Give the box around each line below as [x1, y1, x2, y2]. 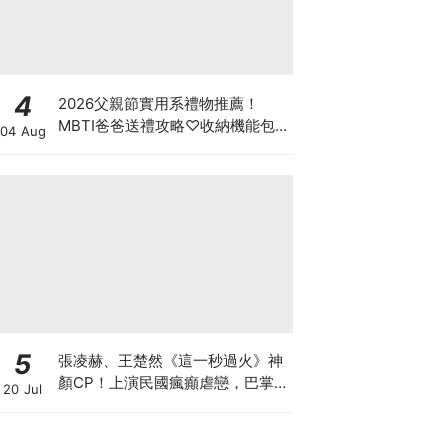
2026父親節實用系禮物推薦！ [57, 93, 259, 113]
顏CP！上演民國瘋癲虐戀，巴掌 [57, 373, 274, 392]
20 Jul [3, 380, 42, 397]
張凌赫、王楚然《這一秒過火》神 [57, 351, 283, 370]
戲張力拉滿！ [57, 395, 148, 414]
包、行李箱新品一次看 [57, 137, 208, 157]
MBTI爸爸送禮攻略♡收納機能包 [57, 115, 275, 135]
